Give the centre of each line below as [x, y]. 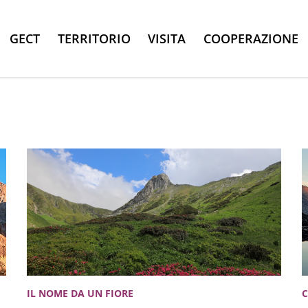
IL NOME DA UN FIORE [80, 293]
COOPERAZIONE [251, 38]
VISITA [167, 38]
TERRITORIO [94, 38]
